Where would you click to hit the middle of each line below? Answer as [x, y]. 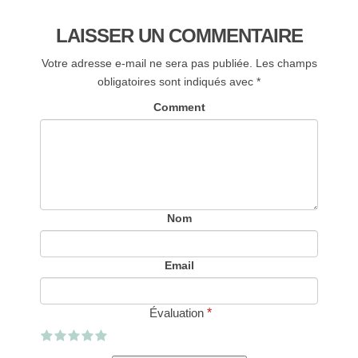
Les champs [286, 64]
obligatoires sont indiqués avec [177, 82]
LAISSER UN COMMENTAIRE [179, 36]
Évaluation [177, 313]
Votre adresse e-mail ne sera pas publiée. [147, 64]
